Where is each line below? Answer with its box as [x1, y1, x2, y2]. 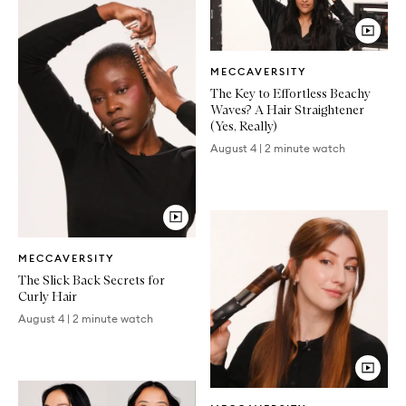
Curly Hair [18, 287, 77, 304]
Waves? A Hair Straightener [210, 101, 364, 119]
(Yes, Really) [210, 118, 277, 135]
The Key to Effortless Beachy [210, 85, 371, 102]
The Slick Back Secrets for [18, 271, 165, 288]
